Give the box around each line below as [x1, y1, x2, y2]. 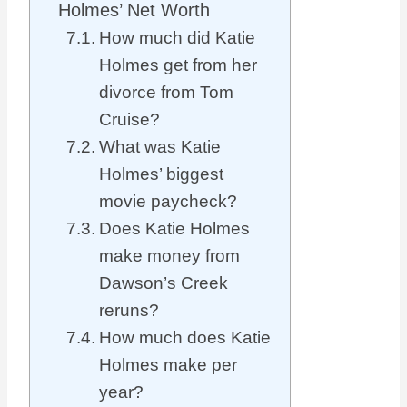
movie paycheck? [98, 192, 237, 211]
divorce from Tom [98, 83, 233, 102]
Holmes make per [98, 355, 237, 374]
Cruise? [98, 110, 160, 129]
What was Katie [98, 137, 221, 156]
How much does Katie [98, 328, 271, 347]
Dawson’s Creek [98, 273, 228, 293]
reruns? [98, 301, 159, 320]
